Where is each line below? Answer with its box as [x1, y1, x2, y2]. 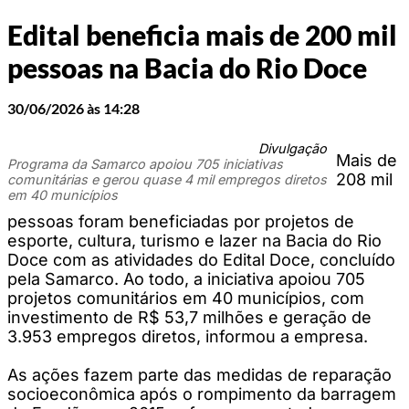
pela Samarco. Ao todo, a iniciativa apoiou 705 [7, 268, 365, 288]
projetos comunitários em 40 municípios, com [7, 288, 364, 308]
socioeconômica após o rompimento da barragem [7, 383, 396, 404]
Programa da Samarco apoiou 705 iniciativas [7, 155, 283, 172]
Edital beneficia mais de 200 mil [7, 18, 397, 52]
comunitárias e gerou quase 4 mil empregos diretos [7, 171, 327, 187]
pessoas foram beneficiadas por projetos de [7, 211, 354, 231]
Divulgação [258, 140, 327, 156]
